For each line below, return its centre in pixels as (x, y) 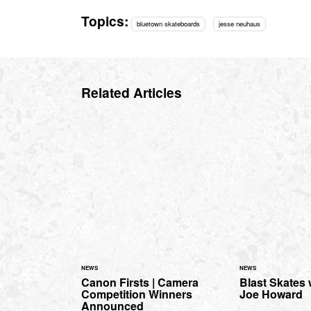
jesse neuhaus (239, 23)
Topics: (105, 20)
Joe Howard (271, 294)
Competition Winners (137, 294)
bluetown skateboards (169, 23)
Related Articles (132, 93)
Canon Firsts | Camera (140, 283)
